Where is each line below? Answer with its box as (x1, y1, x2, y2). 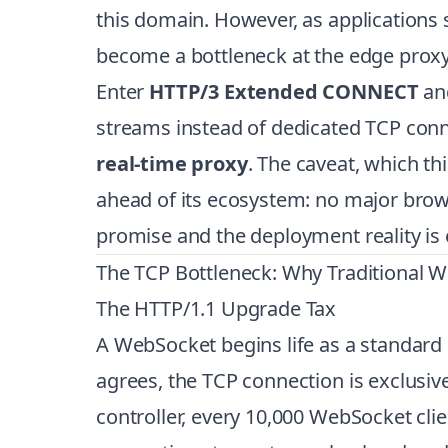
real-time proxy (96, 150, 248, 177)
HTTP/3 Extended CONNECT (149, 78, 419, 105)
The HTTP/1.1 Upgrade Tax (96, 295, 337, 322)
